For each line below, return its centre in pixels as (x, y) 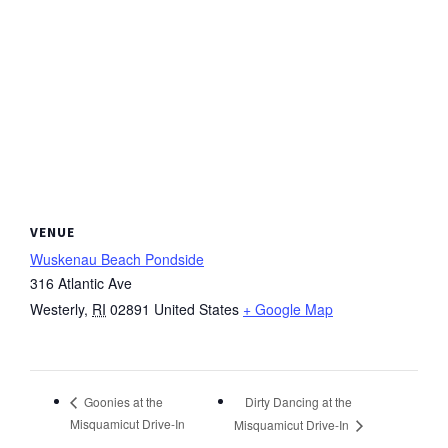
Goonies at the (122, 402)
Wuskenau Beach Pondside (117, 258)
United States (196, 308)
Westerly (57, 308)
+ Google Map (288, 308)
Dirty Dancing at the (298, 401)
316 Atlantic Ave (81, 282)
